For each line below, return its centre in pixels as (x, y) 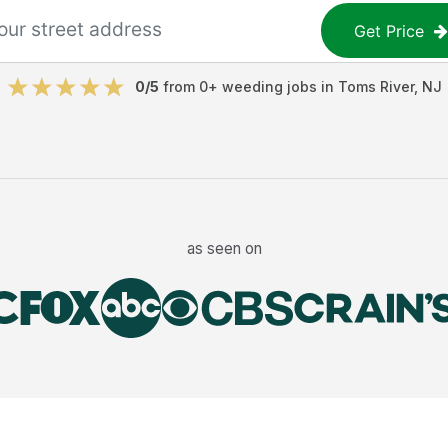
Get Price (389, 30)
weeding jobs (269, 86)
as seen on (224, 248)
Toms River (375, 86)
